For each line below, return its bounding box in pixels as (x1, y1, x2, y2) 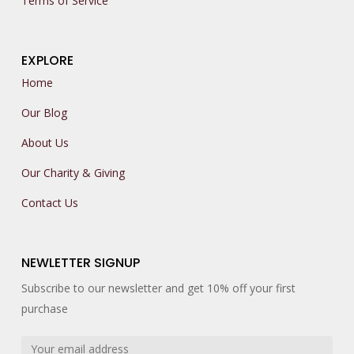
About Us (21, 135, 70, 151)
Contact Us (21, 195, 79, 211)
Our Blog (21, 105, 68, 121)
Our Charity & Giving (21, 165, 126, 181)
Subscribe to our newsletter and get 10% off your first (21, 281, 296, 296)
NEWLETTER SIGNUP (21, 254, 141, 273)
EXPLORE (21, 51, 74, 70)
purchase (21, 301, 69, 317)
